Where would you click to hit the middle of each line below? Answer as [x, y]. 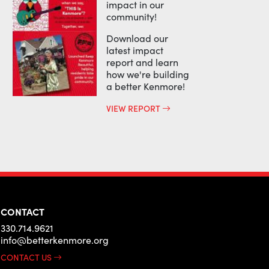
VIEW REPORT [134, 108]
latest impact [135, 50]
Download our [138, 38]
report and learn [143, 62]
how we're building [148, 74]
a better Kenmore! [146, 86]
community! [132, 17]
